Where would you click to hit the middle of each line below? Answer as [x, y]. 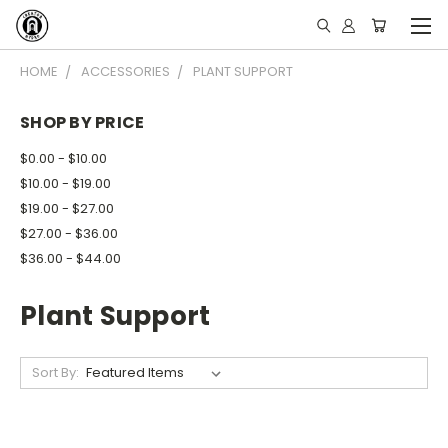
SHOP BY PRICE [82, 122]
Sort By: [55, 372]
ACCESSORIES [125, 71]
